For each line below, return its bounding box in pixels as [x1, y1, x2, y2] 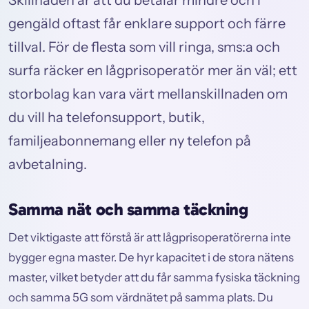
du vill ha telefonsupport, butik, [8, 109, 205, 126]
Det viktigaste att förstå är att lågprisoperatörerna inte [8, 230, 291, 244]
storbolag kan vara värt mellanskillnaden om [8, 86, 288, 103]
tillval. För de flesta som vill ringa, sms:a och [8, 39, 280, 56]
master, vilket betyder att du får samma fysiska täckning [8, 270, 300, 284]
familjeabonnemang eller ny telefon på [8, 132, 251, 150]
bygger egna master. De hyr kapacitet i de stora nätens [8, 250, 294, 264]
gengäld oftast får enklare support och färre [8, 15, 286, 32]
